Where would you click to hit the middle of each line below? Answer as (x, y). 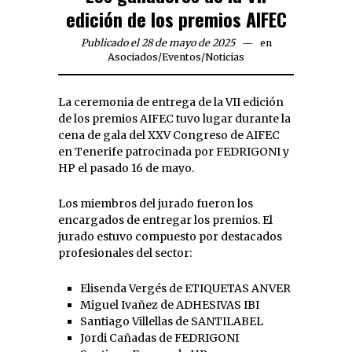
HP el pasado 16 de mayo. (126, 169)
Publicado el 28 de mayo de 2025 (158, 43)
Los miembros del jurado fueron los (156, 204)
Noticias (225, 57)
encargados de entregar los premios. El (165, 220)
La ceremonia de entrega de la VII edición (171, 103)
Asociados (133, 57)
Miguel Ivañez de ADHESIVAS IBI (170, 305)
